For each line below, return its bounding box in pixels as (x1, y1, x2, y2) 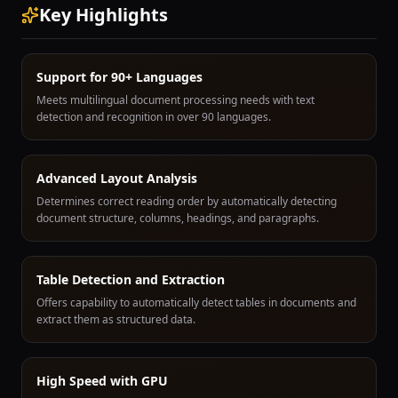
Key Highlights (39, 3, 168, 27)
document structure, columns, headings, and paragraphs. (36, 211, 319, 226)
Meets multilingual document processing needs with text (36, 92, 314, 107)
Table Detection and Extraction (36, 271, 225, 288)
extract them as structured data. (36, 312, 195, 327)
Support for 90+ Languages (36, 68, 203, 85)
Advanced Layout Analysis (36, 170, 197, 187)
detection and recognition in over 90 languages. (36, 109, 271, 124)
